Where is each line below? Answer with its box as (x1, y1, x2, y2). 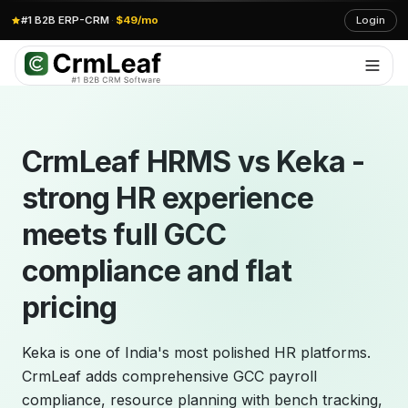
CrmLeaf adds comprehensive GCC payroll (22, 367, 317, 385)
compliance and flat (22, 253, 291, 289)
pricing (22, 290, 117, 325)
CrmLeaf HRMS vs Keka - (22, 144, 365, 179)
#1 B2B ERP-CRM (21, 13, 109, 26)
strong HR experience (22, 180, 313, 216)
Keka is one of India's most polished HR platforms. (22, 343, 371, 362)
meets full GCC (22, 217, 226, 252)
